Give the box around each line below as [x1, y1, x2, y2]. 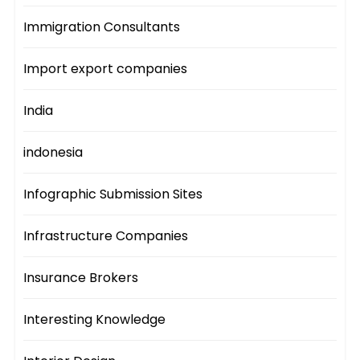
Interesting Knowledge [23, 310, 166, 329]
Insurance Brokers [23, 268, 139, 288]
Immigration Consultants [23, 18, 181, 37]
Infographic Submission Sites [23, 185, 203, 204]
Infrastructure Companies [23, 227, 189, 246]
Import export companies [23, 59, 188, 79]
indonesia [23, 143, 84, 162]
